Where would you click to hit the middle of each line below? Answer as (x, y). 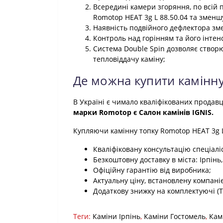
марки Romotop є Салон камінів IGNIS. (143, 112)
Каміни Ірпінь (116, 216)
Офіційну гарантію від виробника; (152, 170)
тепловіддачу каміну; (129, 59)
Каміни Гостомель (175, 216)
